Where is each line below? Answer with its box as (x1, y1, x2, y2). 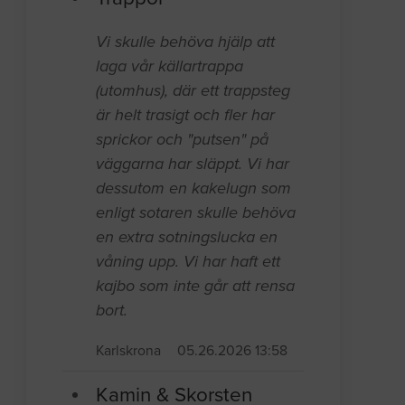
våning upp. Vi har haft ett (96, 250, 281, 271)
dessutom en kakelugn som (96, 177, 292, 198)
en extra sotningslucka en (96, 226, 278, 247)
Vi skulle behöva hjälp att (96, 31, 276, 52)
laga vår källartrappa (96, 55, 244, 76)
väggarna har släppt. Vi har (96, 153, 290, 174)
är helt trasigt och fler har (96, 104, 276, 125)
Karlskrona (96, 342, 162, 359)
